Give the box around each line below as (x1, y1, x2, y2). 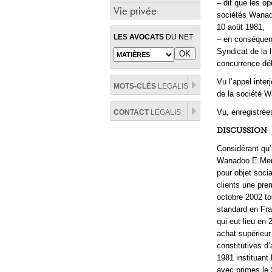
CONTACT (114, 108, 149, 117)
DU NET (164, 33, 193, 41)
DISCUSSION (217, 126, 267, 135)
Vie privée (114, 4, 157, 18)
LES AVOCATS (114, 33, 164, 41)
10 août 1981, (217, 22, 265, 32)
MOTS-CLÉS (114, 82, 156, 90)
